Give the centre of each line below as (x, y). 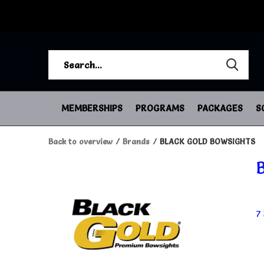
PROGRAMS (160, 108)
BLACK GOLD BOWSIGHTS (207, 141)
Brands (136, 141)
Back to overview (80, 141)
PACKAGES (220, 108)
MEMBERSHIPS (92, 108)
